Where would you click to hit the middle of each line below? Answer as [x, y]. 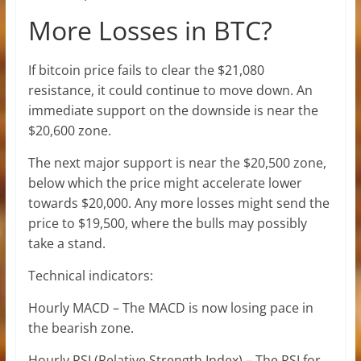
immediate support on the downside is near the [173, 110]
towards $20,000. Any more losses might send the [178, 203]
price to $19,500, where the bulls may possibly [167, 223]
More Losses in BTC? [150, 30]
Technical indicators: [90, 275]
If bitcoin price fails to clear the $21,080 [146, 70]
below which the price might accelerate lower [165, 183]
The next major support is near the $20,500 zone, [177, 162]
